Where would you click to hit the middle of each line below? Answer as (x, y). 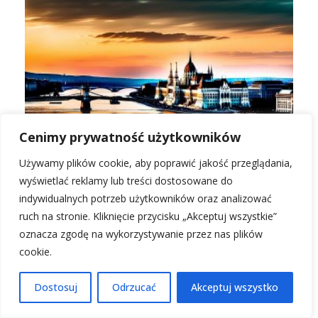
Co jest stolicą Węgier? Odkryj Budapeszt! (137, 155)
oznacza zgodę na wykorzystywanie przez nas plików (141, 234)
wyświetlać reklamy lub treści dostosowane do (126, 181)
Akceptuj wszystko (235, 287)
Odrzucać (134, 287)
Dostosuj (55, 287)
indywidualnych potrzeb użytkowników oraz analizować (146, 198)
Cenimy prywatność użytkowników (130, 137)
